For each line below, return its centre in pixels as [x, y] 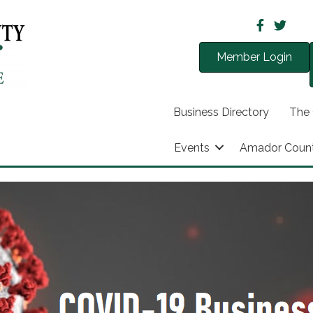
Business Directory [221, 112]
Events [192, 147]
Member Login [255, 57]
